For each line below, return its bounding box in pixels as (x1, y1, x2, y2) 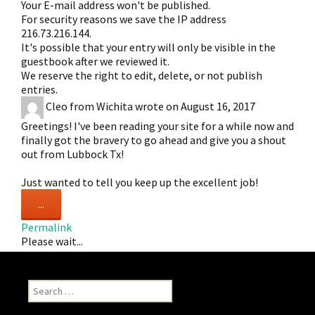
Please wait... (21, 234, 83, 248)
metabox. (44, 224, 89, 238)
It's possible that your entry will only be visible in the (21, 40, 276, 54)
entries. (21, 82, 58, 96)
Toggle (44, 196, 78, 210)
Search (27, 278, 57, 291)
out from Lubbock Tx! (21, 147, 124, 161)
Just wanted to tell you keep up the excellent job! (21, 175, 258, 189)
